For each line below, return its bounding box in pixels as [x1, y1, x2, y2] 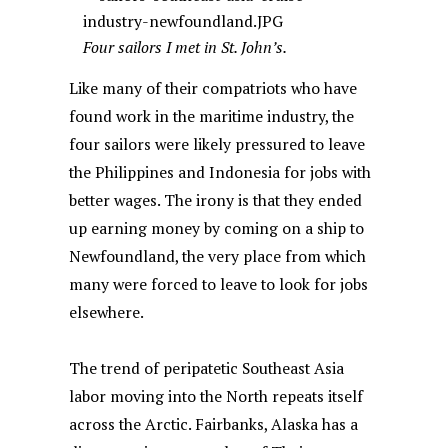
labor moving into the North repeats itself [69, 386, 364, 408]
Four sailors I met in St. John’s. [83, 37, 288, 59]
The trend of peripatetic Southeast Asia [69, 358, 345, 380]
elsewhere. [69, 302, 145, 324]
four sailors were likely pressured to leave [69, 134, 366, 156]
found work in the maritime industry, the [69, 106, 355, 128]
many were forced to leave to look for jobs [69, 274, 369, 296]
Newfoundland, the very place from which [69, 246, 367, 268]
